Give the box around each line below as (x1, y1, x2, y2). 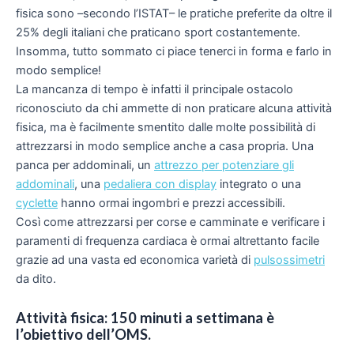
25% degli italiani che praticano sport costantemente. (16, 24, 300, 40)
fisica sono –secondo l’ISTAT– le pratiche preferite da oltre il (16, 6, 332, 21)
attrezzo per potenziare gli (154, 157, 294, 172)
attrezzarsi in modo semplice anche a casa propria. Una (16, 138, 314, 153)
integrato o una (217, 176, 301, 191)
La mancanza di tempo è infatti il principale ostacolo (16, 81, 293, 96)
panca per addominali (16, 157, 131, 172)
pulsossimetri (254, 252, 325, 267)
